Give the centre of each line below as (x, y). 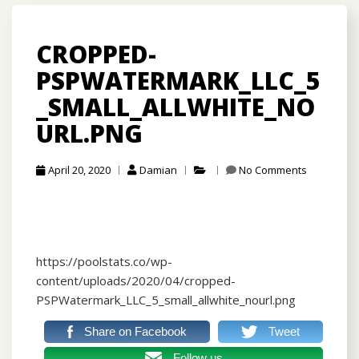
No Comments (273, 170)
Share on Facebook (136, 332)
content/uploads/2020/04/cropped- (136, 281)
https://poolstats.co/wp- (104, 262)
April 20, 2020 (79, 170)
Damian (158, 170)
